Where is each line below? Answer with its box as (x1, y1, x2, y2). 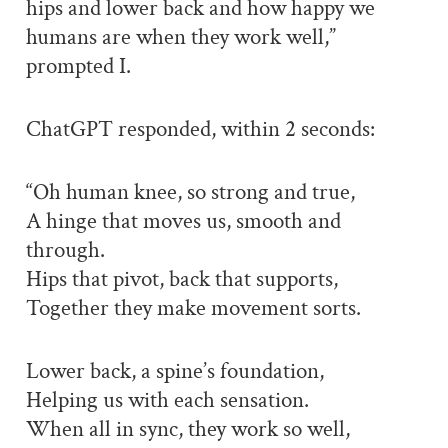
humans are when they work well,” (25, 23, 336, 53)
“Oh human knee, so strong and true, (25, 177, 355, 207)
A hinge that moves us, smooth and (25, 206, 341, 236)
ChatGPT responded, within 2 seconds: (25, 115, 375, 144)
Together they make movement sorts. (25, 293, 361, 323)
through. (25, 235, 105, 265)
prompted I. (25, 52, 131, 82)
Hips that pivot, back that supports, (25, 264, 338, 294)
